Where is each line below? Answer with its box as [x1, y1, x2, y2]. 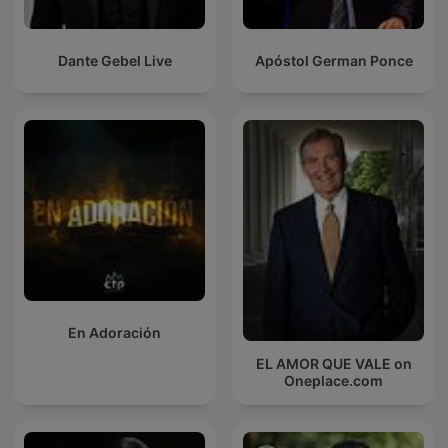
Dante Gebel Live [57, 52, 172, 70]
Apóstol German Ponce [254, 52, 413, 70]
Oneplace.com [284, 372, 383, 390]
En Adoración [68, 324, 161, 342]
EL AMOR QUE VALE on [255, 355, 412, 373]
